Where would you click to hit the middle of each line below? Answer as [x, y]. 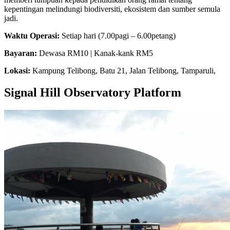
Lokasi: [17, 71]
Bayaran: [21, 53]
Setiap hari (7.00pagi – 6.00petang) [118, 36]
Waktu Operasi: [32, 36]
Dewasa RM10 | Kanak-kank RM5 [95, 53]
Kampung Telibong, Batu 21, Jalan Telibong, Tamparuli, [123, 71]
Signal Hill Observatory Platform [93, 93]
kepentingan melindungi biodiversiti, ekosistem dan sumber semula [112, 9]
